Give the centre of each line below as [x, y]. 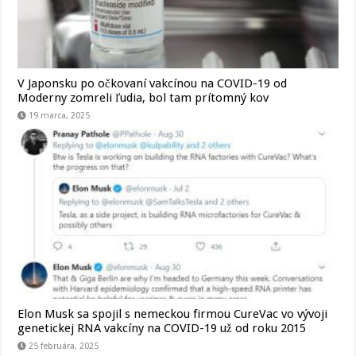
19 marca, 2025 [60, 115]
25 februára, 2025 [64, 346]
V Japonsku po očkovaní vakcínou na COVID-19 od [153, 83]
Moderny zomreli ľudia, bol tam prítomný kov [143, 97]
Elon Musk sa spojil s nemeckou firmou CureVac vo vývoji [173, 314]
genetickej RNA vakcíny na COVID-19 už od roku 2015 [162, 329]
